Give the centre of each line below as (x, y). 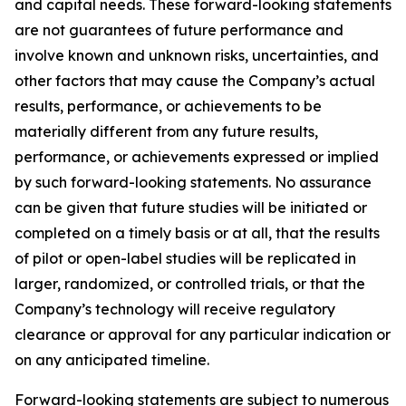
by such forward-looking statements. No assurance (193, 182)
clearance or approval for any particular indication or (203, 334)
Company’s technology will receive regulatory (175, 309)
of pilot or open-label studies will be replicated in (185, 258)
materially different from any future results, (166, 131)
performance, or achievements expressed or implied (197, 157)
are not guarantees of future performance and (179, 30)
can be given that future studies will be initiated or (191, 208)
